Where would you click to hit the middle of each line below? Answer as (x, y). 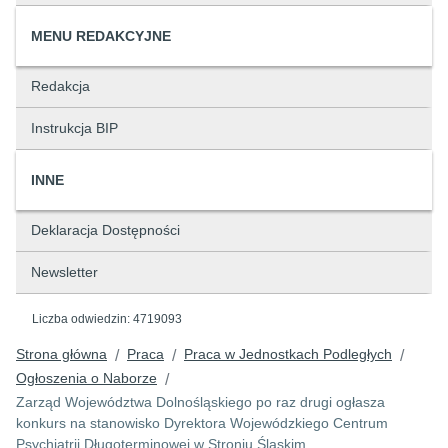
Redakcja (60, 86)
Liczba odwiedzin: (82, 319)
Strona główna (61, 354)
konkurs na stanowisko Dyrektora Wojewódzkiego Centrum (202, 423)
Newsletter (64, 272)
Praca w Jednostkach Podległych (288, 354)
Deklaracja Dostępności (105, 230)
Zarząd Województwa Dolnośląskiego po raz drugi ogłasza (200, 402)
